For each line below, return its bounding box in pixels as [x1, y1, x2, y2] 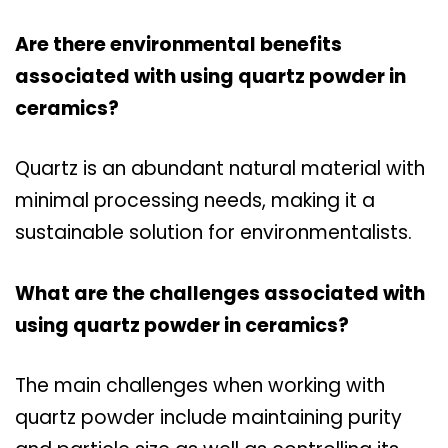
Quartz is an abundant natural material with [15, 155, 425, 183]
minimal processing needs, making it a [15, 187, 375, 215]
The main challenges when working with [15, 372, 385, 400]
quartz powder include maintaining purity [15, 404, 402, 432]
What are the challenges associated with [15, 279, 425, 307]
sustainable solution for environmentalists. [15, 219, 412, 247]
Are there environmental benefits [15, 30, 342, 58]
